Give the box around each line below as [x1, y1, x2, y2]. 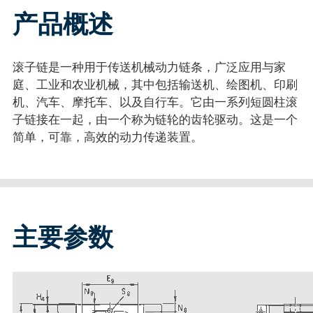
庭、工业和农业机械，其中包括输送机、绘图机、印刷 [12, 78, 298, 92]
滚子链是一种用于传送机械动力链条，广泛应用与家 [12, 60, 286, 74]
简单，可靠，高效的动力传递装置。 [12, 130, 203, 144]
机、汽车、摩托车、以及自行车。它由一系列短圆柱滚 [12, 95, 298, 109]
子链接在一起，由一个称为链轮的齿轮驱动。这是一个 [12, 112, 298, 126]
